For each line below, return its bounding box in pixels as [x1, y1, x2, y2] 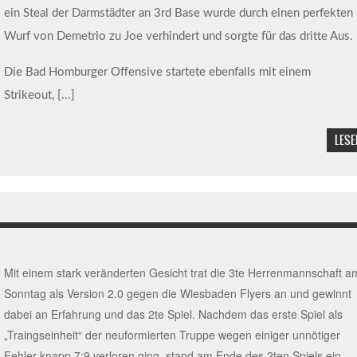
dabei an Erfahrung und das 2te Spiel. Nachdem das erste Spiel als [3, 306, 343, 323]
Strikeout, [3, 89, 57, 102]
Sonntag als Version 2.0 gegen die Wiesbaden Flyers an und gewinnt [3, 285, 351, 302]
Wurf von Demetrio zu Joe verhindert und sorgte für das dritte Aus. [3, 30, 353, 43]
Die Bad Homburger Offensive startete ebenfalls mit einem [3, 66, 311, 79]
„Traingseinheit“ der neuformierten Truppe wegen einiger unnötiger [3, 327, 340, 343]
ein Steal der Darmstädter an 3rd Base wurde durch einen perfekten [3, 7, 353, 20]
